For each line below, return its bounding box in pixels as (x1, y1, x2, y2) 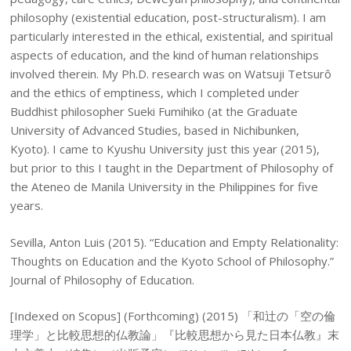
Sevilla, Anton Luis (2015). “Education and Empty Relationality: (10, 233, 339, 250)
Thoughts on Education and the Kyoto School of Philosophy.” (10, 252, 335, 269)
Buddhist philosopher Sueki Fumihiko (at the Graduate (10, 103, 299, 119)
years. (10, 197, 44, 213)
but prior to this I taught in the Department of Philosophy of (10, 160, 334, 175)
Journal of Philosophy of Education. (10, 271, 195, 288)
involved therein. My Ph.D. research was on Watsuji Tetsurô (10, 66, 332, 81)
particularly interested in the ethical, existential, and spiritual (10, 28, 334, 44)
